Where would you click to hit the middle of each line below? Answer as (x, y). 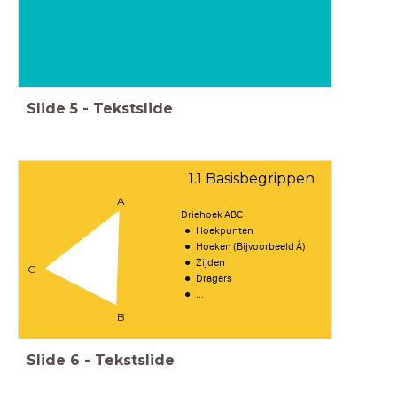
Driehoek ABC (212, 215)
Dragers (214, 279)
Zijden (210, 263)
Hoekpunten (224, 231)
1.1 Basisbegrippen (251, 179)
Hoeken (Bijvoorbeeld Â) (250, 247)
